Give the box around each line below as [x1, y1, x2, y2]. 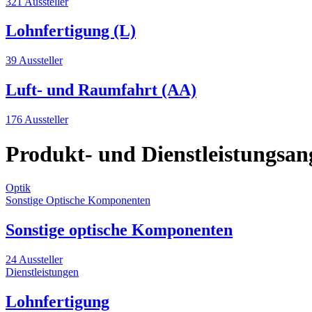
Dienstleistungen [6, 265, 79, 278]
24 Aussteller [6, 253, 63, 265]
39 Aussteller [6, 54, 63, 67]
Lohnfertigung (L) [6, 22, 136, 40]
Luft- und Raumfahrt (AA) [6, 81, 196, 100]
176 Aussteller [6, 114, 68, 126]
